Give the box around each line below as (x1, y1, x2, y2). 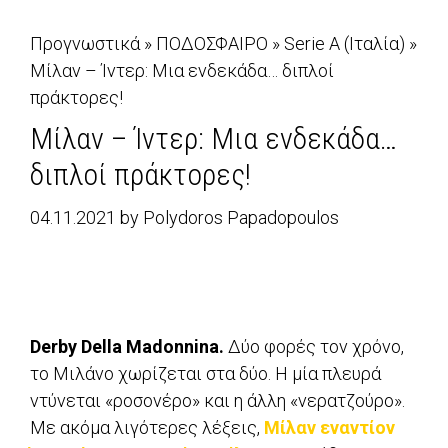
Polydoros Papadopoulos (143, 207, 339, 229)
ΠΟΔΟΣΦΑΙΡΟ (156, 33, 268, 55)
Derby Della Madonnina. (30, 336, 224, 358)
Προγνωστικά (30, 33, 140, 55)
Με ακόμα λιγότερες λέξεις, (30, 417, 264, 439)
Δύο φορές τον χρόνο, (224, 336, 404, 358)
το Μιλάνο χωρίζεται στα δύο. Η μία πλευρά (30, 363, 381, 385)
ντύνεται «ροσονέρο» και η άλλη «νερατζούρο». (30, 390, 405, 412)
